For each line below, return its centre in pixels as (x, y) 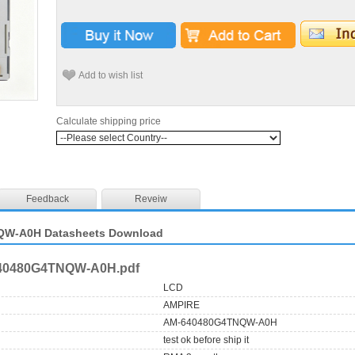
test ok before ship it (206, 340)
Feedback (47, 198)
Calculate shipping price (109, 121)
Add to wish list (111, 75)
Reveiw (151, 198)
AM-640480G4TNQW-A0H (221, 322)
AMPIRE (182, 305)
